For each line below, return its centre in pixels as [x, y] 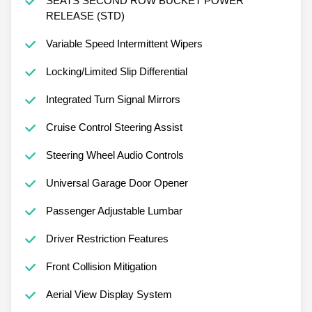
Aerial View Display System [109, 294]
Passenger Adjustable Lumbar [114, 210]
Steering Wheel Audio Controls [115, 155]
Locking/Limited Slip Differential [116, 71]
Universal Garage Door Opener [117, 182]
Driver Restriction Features [107, 238]
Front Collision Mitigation [101, 266]
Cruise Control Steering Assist [114, 127]
